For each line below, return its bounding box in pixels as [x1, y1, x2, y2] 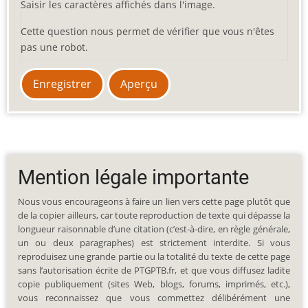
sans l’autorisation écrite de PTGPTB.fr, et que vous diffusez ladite [18, 263, 290, 276]
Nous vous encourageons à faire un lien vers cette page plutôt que [18, 195, 290, 208]
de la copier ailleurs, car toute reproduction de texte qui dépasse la [18, 208, 290, 221]
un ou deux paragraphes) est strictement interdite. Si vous [18, 236, 290, 249]
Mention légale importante [18, 165, 249, 189]
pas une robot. [21, 40, 88, 54]
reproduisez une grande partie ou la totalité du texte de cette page [18, 250, 290, 263]
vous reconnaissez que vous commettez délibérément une [18, 291, 290, 304]
